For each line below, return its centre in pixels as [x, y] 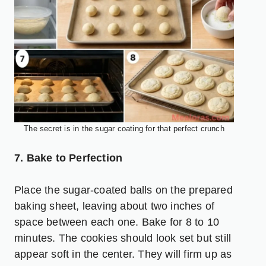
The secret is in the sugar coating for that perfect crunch [124, 128]
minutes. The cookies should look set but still [123, 238]
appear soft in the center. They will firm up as [123, 254]
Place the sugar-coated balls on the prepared [123, 190]
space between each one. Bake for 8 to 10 [117, 222]
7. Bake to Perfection [69, 158]
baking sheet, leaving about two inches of [115, 206]
